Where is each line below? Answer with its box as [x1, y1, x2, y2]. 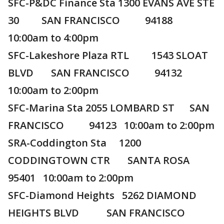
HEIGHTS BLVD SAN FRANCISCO [8, 206, 205, 220]
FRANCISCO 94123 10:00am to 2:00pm [8, 118, 214, 132]
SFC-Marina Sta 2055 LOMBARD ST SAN [8, 101, 209, 115]
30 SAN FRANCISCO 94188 [8, 13, 177, 27]
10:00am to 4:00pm [8, 31, 98, 45]
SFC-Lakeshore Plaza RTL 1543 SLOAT [8, 48, 208, 62]
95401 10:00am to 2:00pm [8, 171, 133, 185]
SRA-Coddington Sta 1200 [8, 136, 141, 150]
